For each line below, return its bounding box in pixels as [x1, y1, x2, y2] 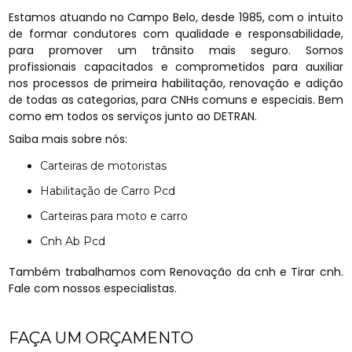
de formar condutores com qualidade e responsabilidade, [9, 26, 343, 42]
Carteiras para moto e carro [48, 209, 189, 223]
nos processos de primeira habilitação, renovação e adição [9, 75, 343, 91]
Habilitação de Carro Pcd [49, 184, 176, 198]
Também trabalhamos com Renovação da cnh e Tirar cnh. [9, 264, 343, 280]
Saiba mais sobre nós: [9, 131, 128, 147]
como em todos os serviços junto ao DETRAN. [9, 108, 258, 124]
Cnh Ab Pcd [48, 234, 106, 248]
